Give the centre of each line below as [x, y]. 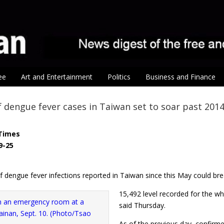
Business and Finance [180, 77]
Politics [119, 77]
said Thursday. [142, 205]
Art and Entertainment [57, 77]
